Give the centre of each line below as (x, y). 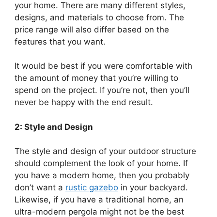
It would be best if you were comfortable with (103, 66)
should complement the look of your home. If (101, 163)
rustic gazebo (92, 188)
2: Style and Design (54, 127)
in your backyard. (153, 188)
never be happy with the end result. (84, 102)
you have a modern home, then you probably (102, 176)
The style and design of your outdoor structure (105, 151)
